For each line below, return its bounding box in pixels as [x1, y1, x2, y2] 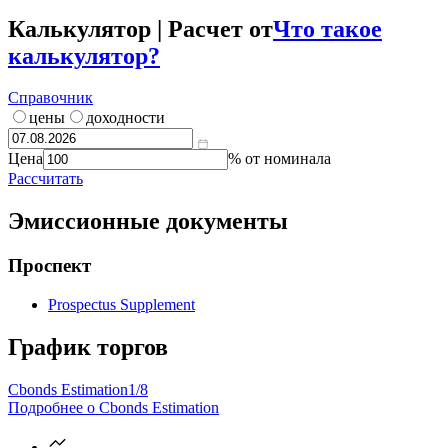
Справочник [8, 89, 93, 107]
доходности [86, 109, 165, 127]
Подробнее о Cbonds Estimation [8, 398, 219, 416]
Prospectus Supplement [48, 295, 195, 313]
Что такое [273, 15, 382, 42]
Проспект [8, 255, 91, 277]
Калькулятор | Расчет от [8, 15, 273, 42]
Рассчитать [8, 170, 83, 188]
